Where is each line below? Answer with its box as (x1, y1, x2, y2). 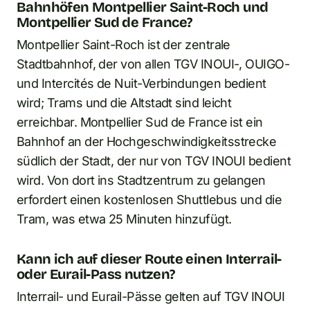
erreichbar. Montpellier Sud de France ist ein (17, 114, 263, 129)
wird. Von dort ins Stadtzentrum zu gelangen (17, 172, 266, 188)
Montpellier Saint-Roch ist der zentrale (17, 37, 230, 52)
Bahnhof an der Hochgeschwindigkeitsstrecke (17, 134, 277, 149)
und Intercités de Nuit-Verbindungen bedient (17, 75, 266, 91)
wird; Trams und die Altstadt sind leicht (17, 95, 232, 110)
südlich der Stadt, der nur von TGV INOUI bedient (17, 153, 291, 168)
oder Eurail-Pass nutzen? (17, 265, 175, 282)
